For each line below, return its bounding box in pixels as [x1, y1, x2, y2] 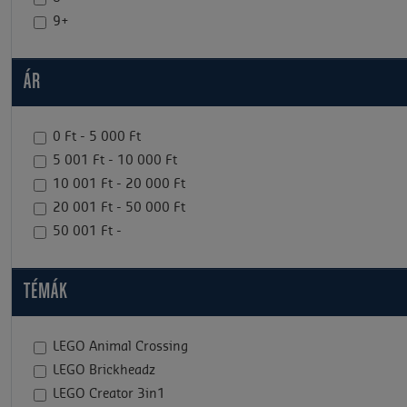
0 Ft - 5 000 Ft [53, 131, 141, 144]
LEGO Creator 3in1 [53, 388, 165, 402]
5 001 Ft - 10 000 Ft [53, 154, 177, 168]
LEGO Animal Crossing [53, 341, 188, 354]
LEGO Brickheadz [53, 364, 155, 378]
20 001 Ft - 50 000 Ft [53, 202, 185, 215]
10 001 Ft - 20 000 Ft [53, 178, 185, 192]
